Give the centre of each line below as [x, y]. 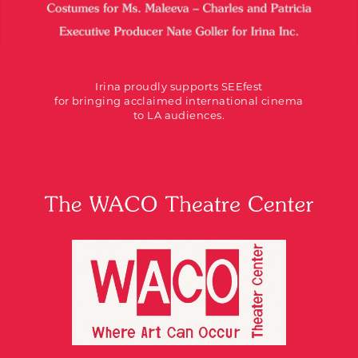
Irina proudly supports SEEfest [179, 86]
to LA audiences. [179, 115]
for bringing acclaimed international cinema [179, 100]
